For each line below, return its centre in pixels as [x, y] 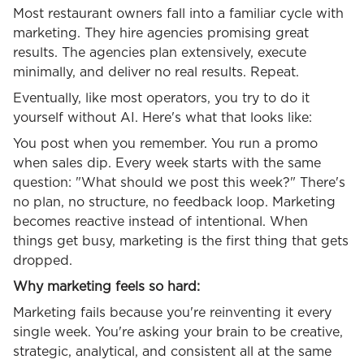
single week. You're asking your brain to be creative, [178, 333]
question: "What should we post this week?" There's [179, 183]
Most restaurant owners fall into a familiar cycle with [178, 14]
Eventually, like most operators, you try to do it [161, 99]
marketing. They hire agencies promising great [161, 34]
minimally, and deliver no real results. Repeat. [156, 73]
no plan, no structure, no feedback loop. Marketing [174, 203]
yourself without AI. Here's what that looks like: [162, 118]
